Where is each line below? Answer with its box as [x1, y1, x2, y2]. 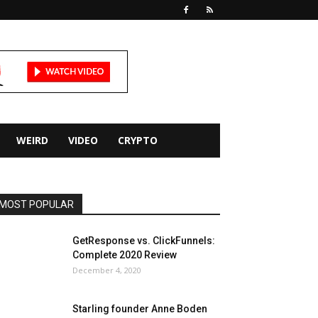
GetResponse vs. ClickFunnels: [72, 235, 215, 246]
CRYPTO [118, 133, 158, 147]
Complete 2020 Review [72, 249, 177, 261]
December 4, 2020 [72, 265, 141, 275]
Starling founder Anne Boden [72, 303, 207, 314]
